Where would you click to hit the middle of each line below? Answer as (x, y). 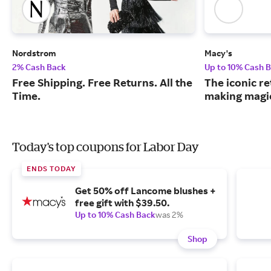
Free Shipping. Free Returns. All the (102, 83)
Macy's (218, 53)
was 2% (169, 215)
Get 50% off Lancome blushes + (145, 191)
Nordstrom (34, 53)
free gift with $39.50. (122, 203)
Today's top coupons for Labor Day (106, 147)
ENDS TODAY (51, 169)
